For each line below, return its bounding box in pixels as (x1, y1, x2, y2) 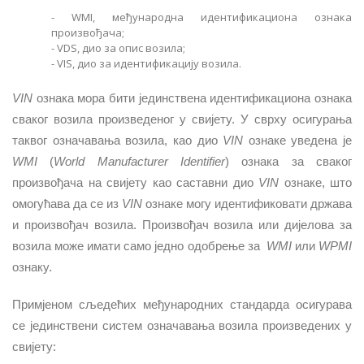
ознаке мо (142, 197, 201, 210)
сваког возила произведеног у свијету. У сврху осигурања (12, 113, 352, 126)
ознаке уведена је (248, 134, 352, 147)
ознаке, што (279, 176, 352, 189)
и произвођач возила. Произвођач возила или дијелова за (12, 219, 352, 232)
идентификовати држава (214, 197, 352, 210)
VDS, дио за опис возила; (57, 41, 185, 55)
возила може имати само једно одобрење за (12, 240, 260, 253)
